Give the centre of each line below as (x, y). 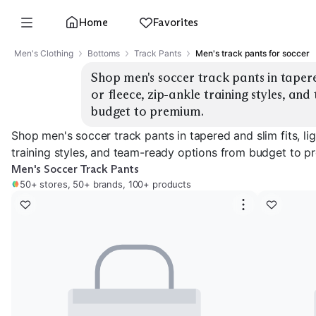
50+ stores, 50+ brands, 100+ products (105, 184)
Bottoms (104, 53)
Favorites (176, 22)
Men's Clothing (44, 53)
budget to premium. (147, 111)
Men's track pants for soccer (253, 53)
